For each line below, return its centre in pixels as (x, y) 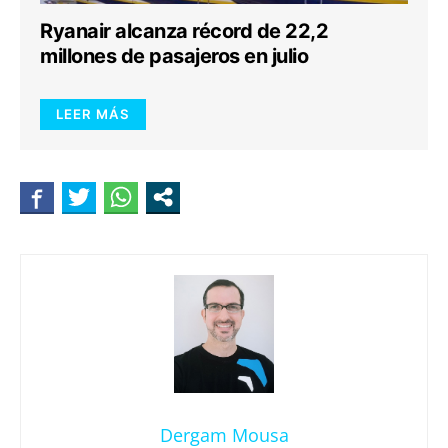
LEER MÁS (93, 114)
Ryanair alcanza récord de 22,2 (184, 31)
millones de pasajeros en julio (174, 56)
